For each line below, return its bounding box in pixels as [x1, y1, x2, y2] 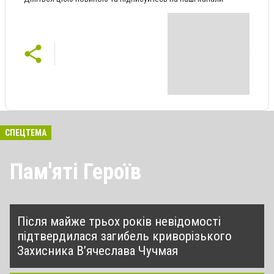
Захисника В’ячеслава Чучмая [17, 243, 178, 258]
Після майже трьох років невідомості [17, 213, 221, 229]
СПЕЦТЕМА [5, 127, 46, 138]
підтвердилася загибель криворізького [17, 228, 232, 243]
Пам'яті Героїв [10, 158, 141, 185]
